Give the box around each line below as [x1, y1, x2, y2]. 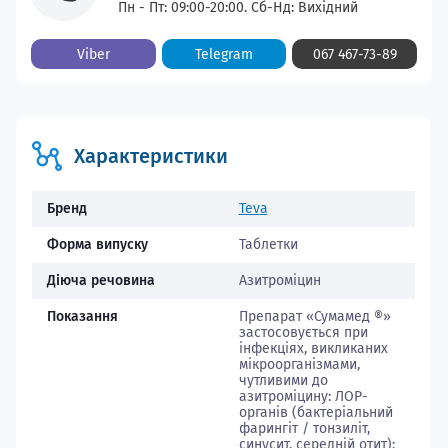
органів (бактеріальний [238, 404, 393, 421]
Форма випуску [47, 236, 148, 253]
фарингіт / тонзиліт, [238, 420, 370, 437]
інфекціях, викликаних [238, 340, 388, 357]
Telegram [195, 46, 253, 63]
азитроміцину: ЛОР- [238, 388, 368, 405]
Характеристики [74, 144, 228, 168]
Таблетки [238, 236, 298, 253]
